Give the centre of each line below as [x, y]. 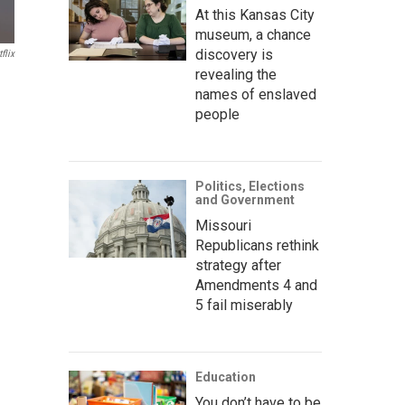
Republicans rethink [257, 245]
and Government [245, 200]
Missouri [223, 226]
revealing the [236, 75]
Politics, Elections [250, 186]
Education [226, 377]
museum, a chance [253, 35]
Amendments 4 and [256, 285]
